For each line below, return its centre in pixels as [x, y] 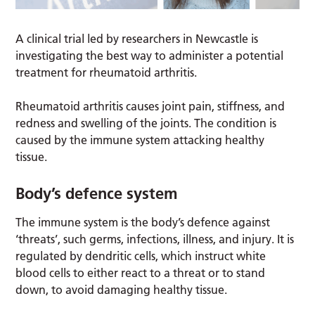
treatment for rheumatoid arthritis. [108, 72]
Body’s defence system [97, 193]
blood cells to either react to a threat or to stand [141, 272]
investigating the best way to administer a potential [150, 55]
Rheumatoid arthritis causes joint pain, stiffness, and [150, 106]
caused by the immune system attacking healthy [140, 140]
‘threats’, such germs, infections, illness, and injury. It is [155, 239]
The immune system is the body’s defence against [143, 222]
